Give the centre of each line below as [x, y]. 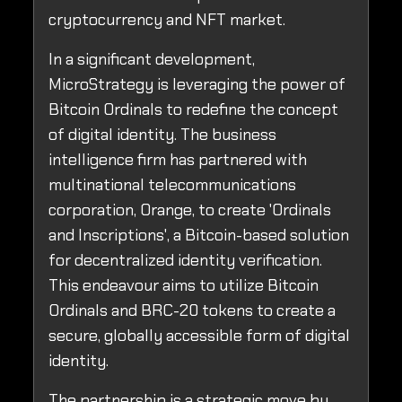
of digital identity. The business [162, 135]
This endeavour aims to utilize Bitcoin [184, 286]
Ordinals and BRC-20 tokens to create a [192, 311]
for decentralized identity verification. [185, 261]
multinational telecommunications [172, 185]
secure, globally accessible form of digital [199, 336]
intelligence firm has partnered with [178, 160]
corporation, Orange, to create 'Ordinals [190, 210]
